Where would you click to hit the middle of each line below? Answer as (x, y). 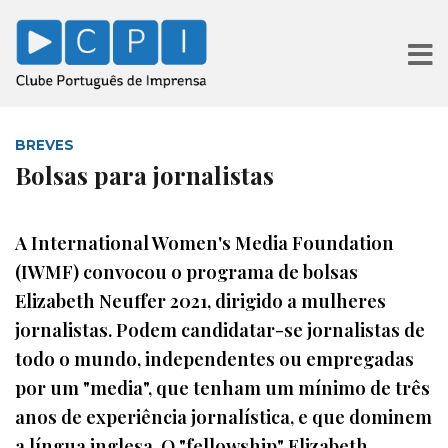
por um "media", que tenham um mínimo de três (222, 388)
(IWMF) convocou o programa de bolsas (186, 272)
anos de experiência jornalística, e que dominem (223, 417)
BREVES (44, 145)
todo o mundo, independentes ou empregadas (214, 359)
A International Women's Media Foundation (204, 243)
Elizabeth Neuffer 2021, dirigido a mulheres (200, 301)
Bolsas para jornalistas (144, 175)
